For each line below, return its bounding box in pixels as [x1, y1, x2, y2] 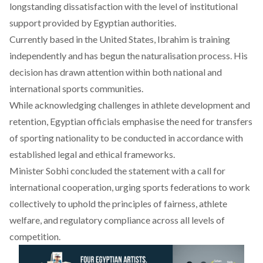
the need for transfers [164, 116, 252, 127]
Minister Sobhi [9, 165, 70, 176]
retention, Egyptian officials [9, 116, 122, 127]
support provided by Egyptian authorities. [9, 17, 176, 28]
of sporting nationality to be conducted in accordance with [9, 132, 243, 143]
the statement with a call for [112, 165, 225, 176]
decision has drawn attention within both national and [9, 66, 222, 77]
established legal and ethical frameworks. [9, 149, 175, 160]
